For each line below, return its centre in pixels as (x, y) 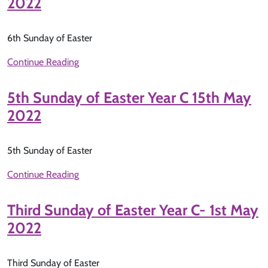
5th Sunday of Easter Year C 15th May (129, 98)
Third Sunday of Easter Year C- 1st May (133, 210)
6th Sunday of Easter (50, 38)
